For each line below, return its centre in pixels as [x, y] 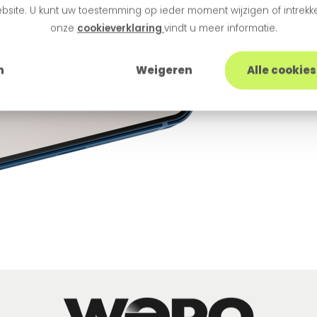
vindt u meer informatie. [221, 28]
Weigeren [164, 70]
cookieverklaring [121, 28]
